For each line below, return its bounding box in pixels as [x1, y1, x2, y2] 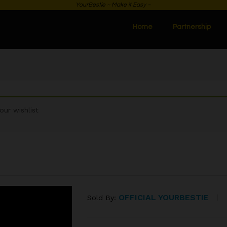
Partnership [173, 23, 211, 30]
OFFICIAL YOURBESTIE [119, 193, 209, 203]
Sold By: [87, 194, 119, 202]
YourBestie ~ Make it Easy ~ [75, 2, 150, 8]
